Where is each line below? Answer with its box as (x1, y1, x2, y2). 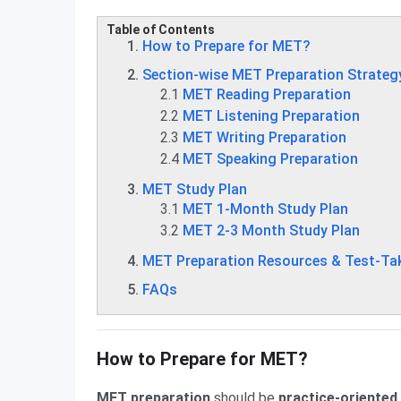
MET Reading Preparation (183, 86, 351, 103)
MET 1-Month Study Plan (183, 200, 348, 218)
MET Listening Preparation (183, 107, 360, 124)
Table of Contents (107, 22, 215, 37)
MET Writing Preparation (183, 129, 346, 146)
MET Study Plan (142, 181, 247, 198)
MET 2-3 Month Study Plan (183, 222, 360, 239)
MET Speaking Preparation (183, 150, 358, 167)
